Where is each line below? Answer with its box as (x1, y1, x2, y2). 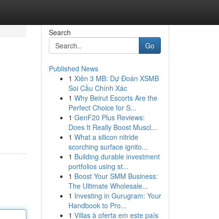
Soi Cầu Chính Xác (68, 83, 127, 93)
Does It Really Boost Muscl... (68, 122, 157, 132)
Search (48, 27, 71, 37)
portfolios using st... (68, 161, 129, 171)
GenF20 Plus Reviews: (74, 112, 145, 122)
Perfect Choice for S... (68, 103, 136, 112)
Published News (48, 64, 98, 73)
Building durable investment (74, 152, 160, 161)
